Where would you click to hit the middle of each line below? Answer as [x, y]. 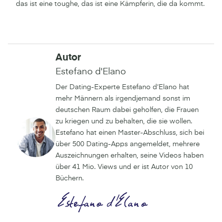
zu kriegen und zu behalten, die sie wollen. [124, 121]
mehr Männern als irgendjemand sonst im [123, 98]
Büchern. [70, 178]
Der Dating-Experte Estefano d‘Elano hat [122, 87]
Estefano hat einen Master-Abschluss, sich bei [130, 133]
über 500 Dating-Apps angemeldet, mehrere [128, 144]
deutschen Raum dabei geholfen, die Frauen [127, 110]
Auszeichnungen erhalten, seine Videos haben [130, 155]
